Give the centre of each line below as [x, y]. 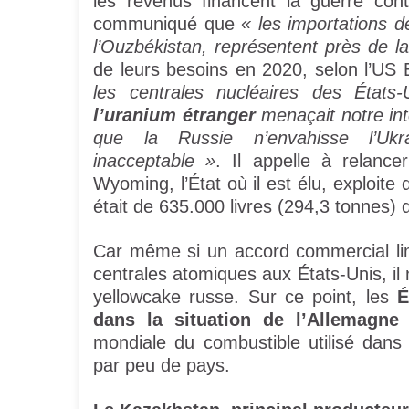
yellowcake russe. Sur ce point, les [246, 297]
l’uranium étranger [174, 115]
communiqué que [167, 24]
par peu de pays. [162, 366]
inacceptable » [155, 161]
